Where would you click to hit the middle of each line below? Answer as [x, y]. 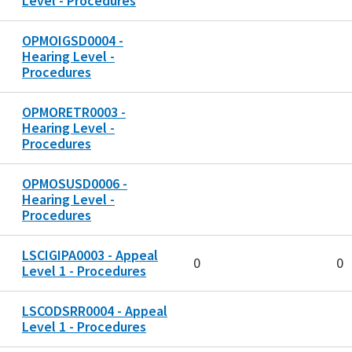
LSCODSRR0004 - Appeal [95, 311]
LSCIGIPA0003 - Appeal [90, 255]
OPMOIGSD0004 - [73, 41]
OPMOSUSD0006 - [75, 184]
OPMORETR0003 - [74, 112]
